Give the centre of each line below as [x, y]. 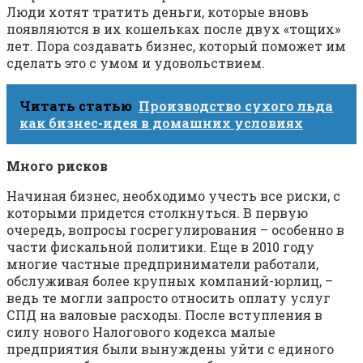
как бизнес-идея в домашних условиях [161, 123]
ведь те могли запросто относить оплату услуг [169, 298]
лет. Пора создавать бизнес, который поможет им [176, 46]
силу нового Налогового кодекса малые [141, 332]
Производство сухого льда [236, 106]
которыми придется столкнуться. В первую [157, 213]
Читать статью [76, 106]
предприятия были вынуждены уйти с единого [170, 349]
